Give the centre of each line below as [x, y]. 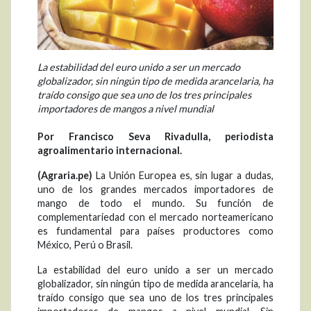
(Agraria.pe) [65, 176]
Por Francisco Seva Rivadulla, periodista [155, 137]
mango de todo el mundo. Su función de [155, 203]
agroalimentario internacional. [110, 151]
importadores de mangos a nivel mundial [126, 109]
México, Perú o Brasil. [85, 245]
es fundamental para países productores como [155, 231]
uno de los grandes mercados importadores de [155, 190]
